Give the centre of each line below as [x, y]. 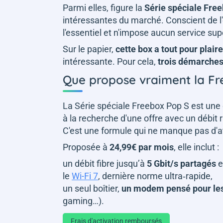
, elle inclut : [197, 147]
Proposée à [86, 147]
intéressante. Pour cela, [110, 61]
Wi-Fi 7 [85, 176]
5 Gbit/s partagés [181, 163]
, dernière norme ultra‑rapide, [156, 176]
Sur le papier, [89, 49]
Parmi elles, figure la [104, 7]
